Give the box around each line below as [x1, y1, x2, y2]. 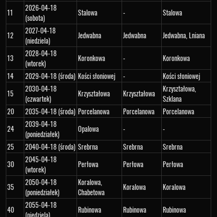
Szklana [163, 93, 182, 104]
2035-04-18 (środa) [25, 106, 76, 116]
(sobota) [25, 13, 45, 23]
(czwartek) [25, 93, 51, 104]
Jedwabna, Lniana [163, 30, 205, 40]
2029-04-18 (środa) [25, 71, 76, 81]
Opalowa [78, 124, 99, 134]
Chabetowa [78, 187, 105, 197]
